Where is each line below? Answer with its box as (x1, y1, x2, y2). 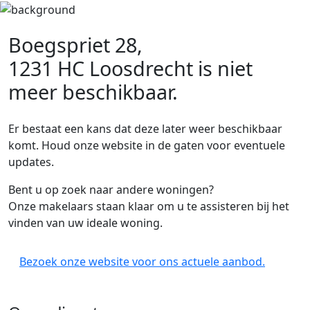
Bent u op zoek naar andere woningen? (8, 182, 214, 197)
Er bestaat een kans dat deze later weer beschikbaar (8, 121, 282, 136)
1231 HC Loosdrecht (8, 55, 193, 82)
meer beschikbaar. (8, 78, 178, 105)
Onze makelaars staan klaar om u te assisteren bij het (8, 199, 289, 214)
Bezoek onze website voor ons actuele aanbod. (19, 254, 265, 269)
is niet (193, 55, 253, 82)
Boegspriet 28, (8, 31, 143, 58)
